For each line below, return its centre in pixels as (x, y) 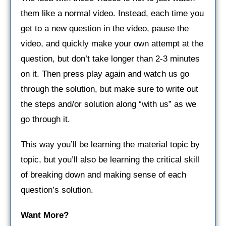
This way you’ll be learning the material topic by (110, 144)
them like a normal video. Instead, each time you (112, 13)
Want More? (45, 215)
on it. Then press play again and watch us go (105, 74)
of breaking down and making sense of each (103, 175)
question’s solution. (57, 190)
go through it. (45, 119)
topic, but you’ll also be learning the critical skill (110, 159)
